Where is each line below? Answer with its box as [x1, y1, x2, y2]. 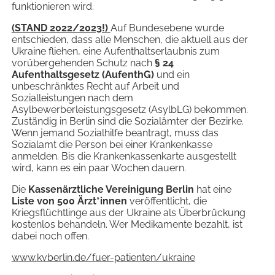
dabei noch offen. [11, 230, 89, 242]
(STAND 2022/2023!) [11, 22, 108, 34]
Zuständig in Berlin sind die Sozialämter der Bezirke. [11, 115, 244, 128]
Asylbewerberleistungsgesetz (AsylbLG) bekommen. [11, 104, 248, 116]
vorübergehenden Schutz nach [11, 57, 155, 69]
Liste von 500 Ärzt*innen [11, 195, 127, 207]
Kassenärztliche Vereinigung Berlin [28, 184, 194, 196]
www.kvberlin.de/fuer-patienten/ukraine [11, 252, 195, 264]
